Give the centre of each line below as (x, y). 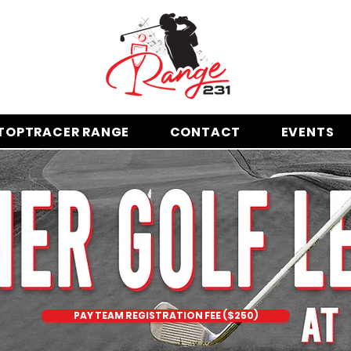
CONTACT (205, 132)
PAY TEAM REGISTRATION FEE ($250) (166, 315)
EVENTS (308, 132)
